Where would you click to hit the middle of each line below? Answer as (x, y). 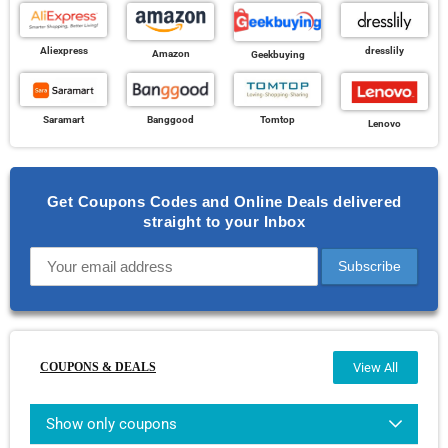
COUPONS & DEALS (98, 366)
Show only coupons (111, 423)
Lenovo (384, 123)
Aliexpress (63, 50)
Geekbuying (277, 54)
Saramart (63, 120)
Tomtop (277, 120)
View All (375, 367)
